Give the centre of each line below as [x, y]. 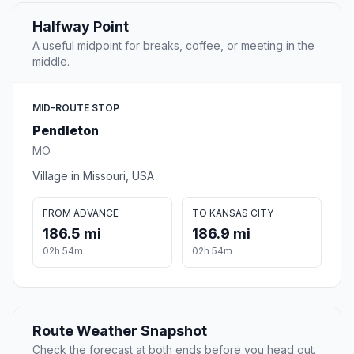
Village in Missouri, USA [93, 176]
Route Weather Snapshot [120, 331]
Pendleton [66, 131]
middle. [51, 62]
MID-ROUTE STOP [76, 108]
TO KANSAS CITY [233, 213]
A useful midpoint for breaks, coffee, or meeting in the [173, 46]
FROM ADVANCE [81, 213]
